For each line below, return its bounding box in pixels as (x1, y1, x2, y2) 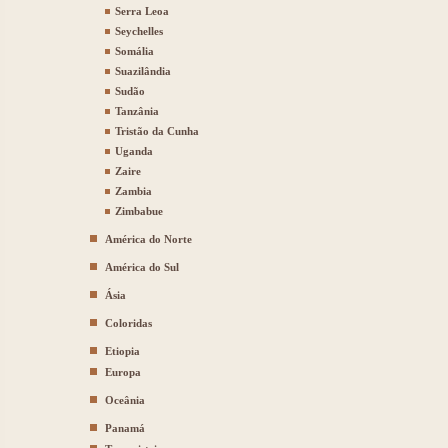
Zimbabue (115, 205, 163, 217)
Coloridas (105, 317, 152, 329)
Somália (115, 45, 154, 57)
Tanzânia (115, 105, 159, 117)
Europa (105, 366, 141, 378)
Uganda (115, 145, 153, 157)
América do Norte (105, 233, 192, 245)
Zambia (115, 185, 152, 197)
